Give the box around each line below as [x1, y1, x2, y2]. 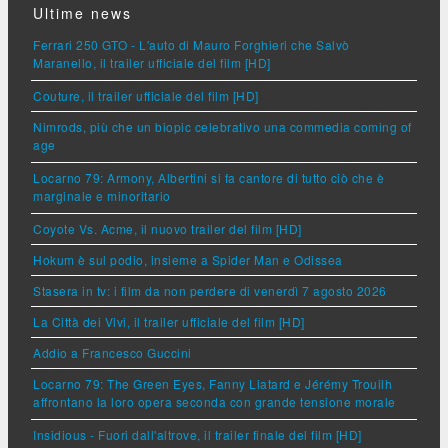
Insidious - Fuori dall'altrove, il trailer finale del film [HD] [33, 425, 362, 443]
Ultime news [33, 2, 132, 23]
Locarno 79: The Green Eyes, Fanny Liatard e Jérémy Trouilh [33, 374, 392, 392]
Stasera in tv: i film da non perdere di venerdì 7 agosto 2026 [33, 281, 387, 299]
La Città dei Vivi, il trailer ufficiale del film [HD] [33, 312, 305, 330]
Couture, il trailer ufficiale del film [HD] [33, 86, 259, 104]
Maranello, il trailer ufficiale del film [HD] [33, 53, 271, 74]
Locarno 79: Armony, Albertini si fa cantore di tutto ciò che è [33, 168, 384, 186]
